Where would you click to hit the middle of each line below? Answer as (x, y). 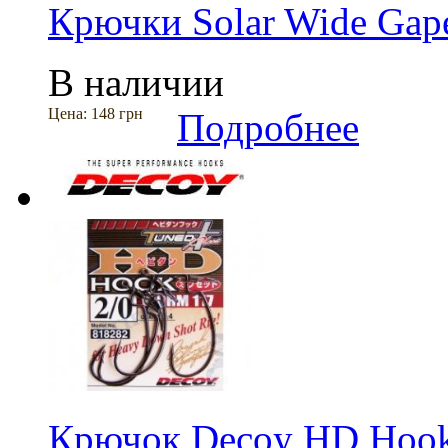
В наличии (136, 82)
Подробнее (268, 127)
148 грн (117, 113)
